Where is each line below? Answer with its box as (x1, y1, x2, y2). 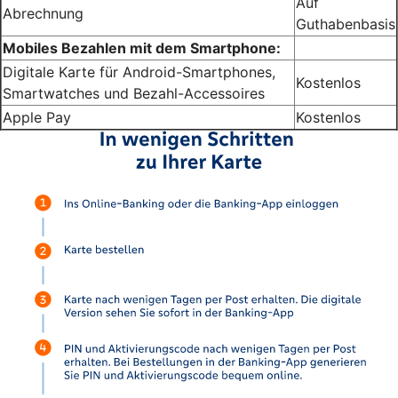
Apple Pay (3, 107, 71, 126)
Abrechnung (3, 4, 84, 22)
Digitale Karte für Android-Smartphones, (3, 62, 275, 81)
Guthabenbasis (296, 14, 395, 33)
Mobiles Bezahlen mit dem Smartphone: (3, 38, 281, 57)
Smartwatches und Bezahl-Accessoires (3, 84, 265, 102)
